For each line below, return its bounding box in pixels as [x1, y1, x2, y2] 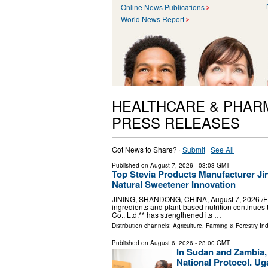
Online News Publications [121, 1, 205, 12]
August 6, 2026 [150, 239, 193, 248]
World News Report [121, 13, 184, 24]
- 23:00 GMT [193, 239, 230, 248]
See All [211, 144, 234, 154]
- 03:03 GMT [193, 160, 230, 169]
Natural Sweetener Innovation [112, 177, 236, 191]
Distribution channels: [112, 221, 173, 230]
